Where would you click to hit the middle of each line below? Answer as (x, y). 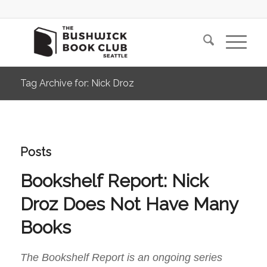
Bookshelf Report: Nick (114, 181)
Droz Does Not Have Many (129, 204)
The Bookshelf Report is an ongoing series (121, 258)
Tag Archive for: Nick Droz (77, 83)
